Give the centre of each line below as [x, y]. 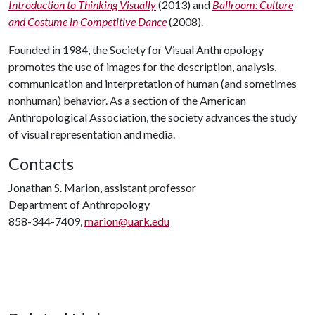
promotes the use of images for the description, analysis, [142, 66]
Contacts [41, 164]
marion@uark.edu [127, 221]
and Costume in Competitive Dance [88, 21]
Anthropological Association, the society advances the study [153, 117]
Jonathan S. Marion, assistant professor [102, 187]
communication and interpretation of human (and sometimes [153, 83]
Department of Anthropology [79, 204]
